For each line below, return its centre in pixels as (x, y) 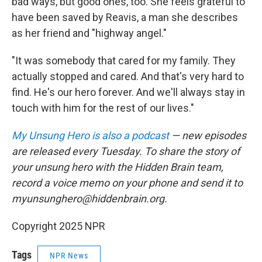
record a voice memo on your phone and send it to (127, 183)
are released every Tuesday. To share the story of (126, 151)
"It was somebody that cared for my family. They (124, 61)
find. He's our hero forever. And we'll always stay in (128, 92)
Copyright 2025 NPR (58, 226)
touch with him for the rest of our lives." (103, 108)
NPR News (69, 256)
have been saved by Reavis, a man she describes (125, 17)
